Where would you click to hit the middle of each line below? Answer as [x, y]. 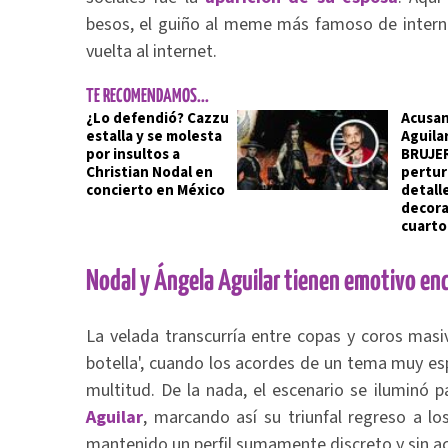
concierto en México [155, 190]
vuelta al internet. [151, 51]
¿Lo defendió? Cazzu [157, 118]
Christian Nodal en [149, 172]
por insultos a [133, 154]
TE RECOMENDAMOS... [147, 96]
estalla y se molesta [154, 136]
